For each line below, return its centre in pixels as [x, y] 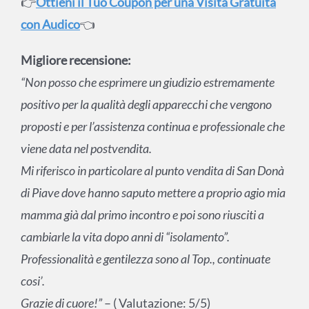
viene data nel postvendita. [86, 149]
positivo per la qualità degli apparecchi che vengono [146, 104]
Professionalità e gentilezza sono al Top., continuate [145, 259]
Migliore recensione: [76, 60]
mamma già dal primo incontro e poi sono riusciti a [142, 215]
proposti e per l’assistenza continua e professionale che [152, 127]
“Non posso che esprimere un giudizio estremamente [147, 82]
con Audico [50, 24]
